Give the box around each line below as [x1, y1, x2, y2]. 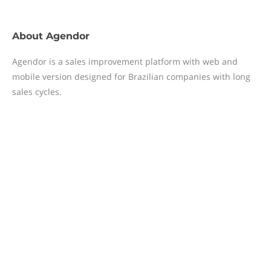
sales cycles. [12, 86, 62, 97]
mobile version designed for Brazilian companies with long [12, 71, 250, 82]
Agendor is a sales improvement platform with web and [12, 56, 238, 67]
